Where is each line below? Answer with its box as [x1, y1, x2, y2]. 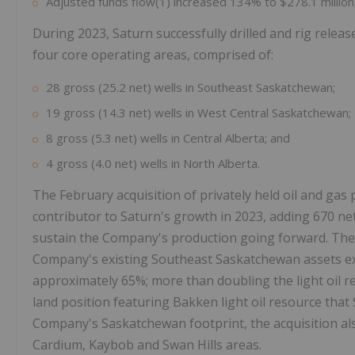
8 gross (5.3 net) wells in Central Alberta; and [46, 130, 290, 147]
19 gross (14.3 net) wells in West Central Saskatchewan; [46, 105, 351, 121]
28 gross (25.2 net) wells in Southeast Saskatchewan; [46, 79, 335, 96]
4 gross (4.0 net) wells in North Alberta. [46, 155, 260, 172]
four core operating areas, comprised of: [32, 46, 273, 64]
